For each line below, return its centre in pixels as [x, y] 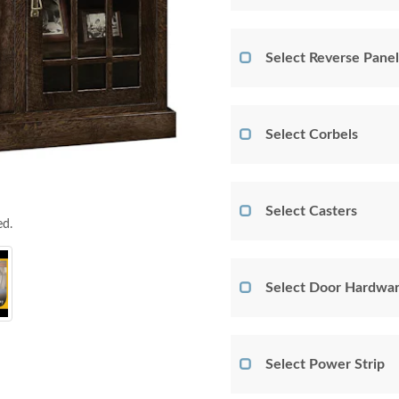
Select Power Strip [325, 364]
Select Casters [311, 211]
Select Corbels [312, 134]
